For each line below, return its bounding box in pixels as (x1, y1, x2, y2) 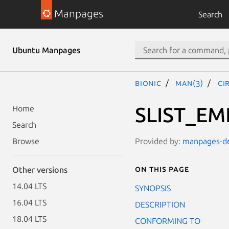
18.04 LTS (12, 214, 47, 223)
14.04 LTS (12, 181, 47, 191)
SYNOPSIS (135, 183, 171, 193)
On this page (135, 164, 189, 173)
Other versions (12, 165, 67, 174)
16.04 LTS (12, 198, 47, 207)
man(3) (175, 78, 204, 87)
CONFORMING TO (135, 216, 200, 225)
